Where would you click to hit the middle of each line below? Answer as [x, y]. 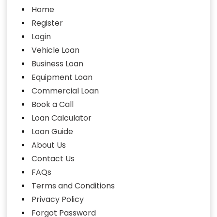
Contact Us [53, 159]
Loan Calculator [62, 118]
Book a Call [53, 104]
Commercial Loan [65, 91]
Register [47, 23]
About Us [49, 145]
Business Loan [57, 64]
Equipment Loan [62, 77]
